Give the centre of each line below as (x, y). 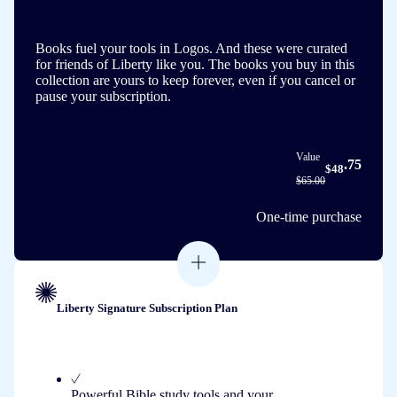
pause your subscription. (103, 97)
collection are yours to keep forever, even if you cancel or (195, 81)
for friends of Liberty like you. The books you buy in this (195, 65)
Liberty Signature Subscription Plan (147, 308)
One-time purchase (309, 217)
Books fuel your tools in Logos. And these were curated (191, 49)
